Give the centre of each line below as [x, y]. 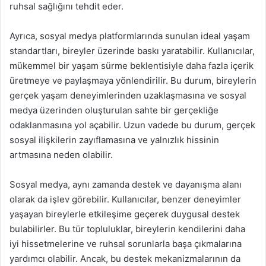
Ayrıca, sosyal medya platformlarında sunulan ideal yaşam [130, 36]
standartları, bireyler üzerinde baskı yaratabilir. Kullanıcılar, [132, 50]
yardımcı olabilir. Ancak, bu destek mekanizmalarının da [125, 258]
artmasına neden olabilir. [61, 154]
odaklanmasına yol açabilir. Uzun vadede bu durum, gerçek [132, 125]
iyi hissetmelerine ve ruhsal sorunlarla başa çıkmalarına [126, 243]
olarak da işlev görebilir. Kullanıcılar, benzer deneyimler [125, 199]
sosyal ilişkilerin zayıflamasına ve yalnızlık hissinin [114, 140]
